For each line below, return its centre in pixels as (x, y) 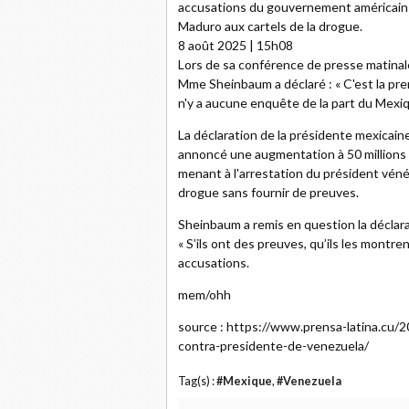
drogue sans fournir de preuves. (268, 192)
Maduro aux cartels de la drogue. (270, 26)
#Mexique (244, 381)
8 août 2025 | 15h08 (236, 45)
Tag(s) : (197, 381)
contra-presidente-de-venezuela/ (273, 346)
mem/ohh (204, 294)
